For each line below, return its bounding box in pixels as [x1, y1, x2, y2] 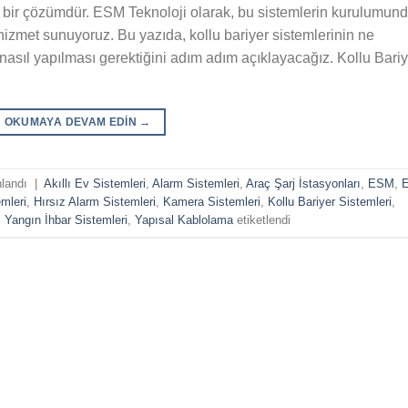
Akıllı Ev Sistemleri [44, 177, 146, 191]
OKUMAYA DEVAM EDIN [4, 116, 140, 129]
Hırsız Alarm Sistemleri [34, 195, 156, 209]
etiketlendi [233, 213, 291, 228]
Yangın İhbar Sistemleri [5, 213, 127, 228]
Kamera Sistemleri [163, 195, 260, 209]
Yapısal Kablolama [135, 213, 233, 228]
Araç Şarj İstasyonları [246, 177, 361, 191]
